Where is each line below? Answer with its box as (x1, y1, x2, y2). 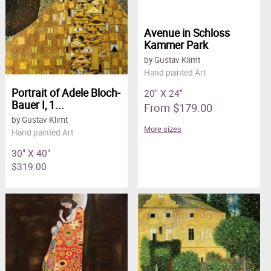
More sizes (144, 124, 182, 135)
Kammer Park (144, 38, 209, 53)
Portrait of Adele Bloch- (11, 85, 120, 100)
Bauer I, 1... (11, 97, 64, 112)
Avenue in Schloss (144, 25, 230, 41)
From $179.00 (144, 100, 213, 116)
